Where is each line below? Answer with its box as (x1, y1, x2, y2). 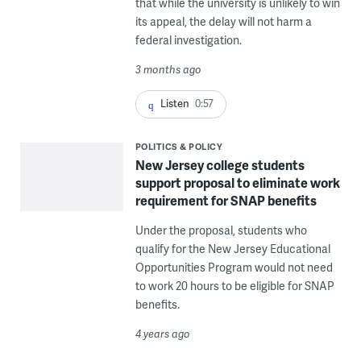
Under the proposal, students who (135, 222, 307, 238)
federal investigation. (135, 32, 242, 48)
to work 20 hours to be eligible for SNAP (135, 277, 334, 293)
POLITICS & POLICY (135, 139, 223, 152)
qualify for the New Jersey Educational (135, 240, 330, 256)
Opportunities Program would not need (135, 259, 333, 275)
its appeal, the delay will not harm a (135, 14, 312, 30)
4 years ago (135, 326, 190, 341)
